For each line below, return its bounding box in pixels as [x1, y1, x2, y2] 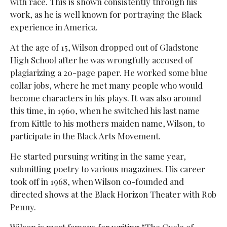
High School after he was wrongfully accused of [10, 54, 193, 65]
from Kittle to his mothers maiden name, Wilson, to [10, 117, 205, 129]
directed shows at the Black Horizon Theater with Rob [10, 188, 216, 200]
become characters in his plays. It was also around [10, 92, 201, 103]
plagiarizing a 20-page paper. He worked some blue [10, 66, 208, 78]
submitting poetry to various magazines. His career [10, 163, 205, 174]
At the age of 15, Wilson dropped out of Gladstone [10, 41, 199, 53]
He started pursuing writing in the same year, [10, 150, 186, 162]
